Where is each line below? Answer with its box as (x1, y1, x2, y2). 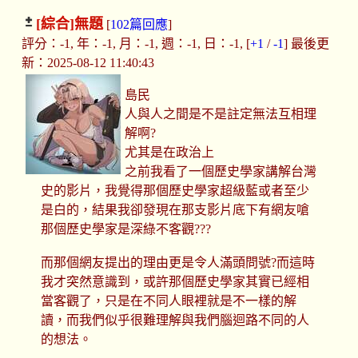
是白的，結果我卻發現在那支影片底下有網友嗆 (40, 203, 309, 217)
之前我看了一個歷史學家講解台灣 (125, 165, 317, 179)
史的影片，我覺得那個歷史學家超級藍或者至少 (40, 184, 309, 198)
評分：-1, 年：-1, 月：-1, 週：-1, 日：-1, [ (21, 37, 250, 51)
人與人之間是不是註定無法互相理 (125, 107, 317, 121)
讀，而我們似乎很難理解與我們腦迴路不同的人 (40, 313, 309, 328)
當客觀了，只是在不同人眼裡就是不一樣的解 (40, 294, 296, 308)
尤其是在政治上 (125, 145, 215, 160)
